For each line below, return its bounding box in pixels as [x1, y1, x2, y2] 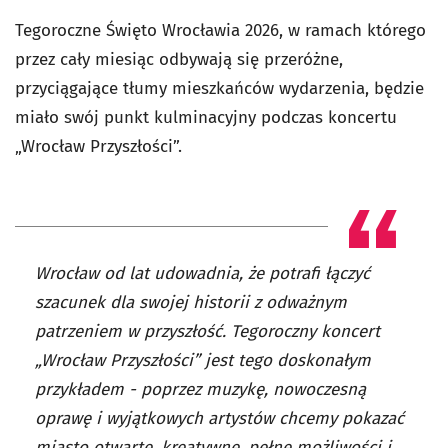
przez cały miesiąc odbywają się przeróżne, [15, 48, 343, 70]
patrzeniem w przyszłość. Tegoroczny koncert [35, 320, 380, 342]
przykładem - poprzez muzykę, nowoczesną [35, 378, 366, 400]
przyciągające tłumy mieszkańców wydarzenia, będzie [15, 77, 424, 99]
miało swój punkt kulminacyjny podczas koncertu [15, 106, 397, 128]
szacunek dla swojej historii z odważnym [35, 291, 347, 313]
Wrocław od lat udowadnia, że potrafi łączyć [35, 262, 370, 284]
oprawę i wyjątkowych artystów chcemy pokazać [35, 407, 404, 429]
